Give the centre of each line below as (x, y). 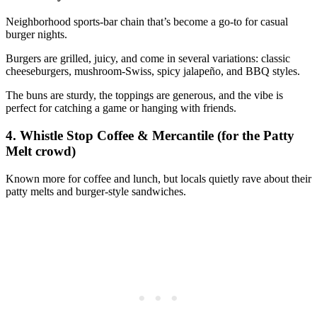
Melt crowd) (41, 151)
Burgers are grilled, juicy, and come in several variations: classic (148, 59)
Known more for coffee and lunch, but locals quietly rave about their (158, 178)
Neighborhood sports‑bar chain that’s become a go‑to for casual (147, 22)
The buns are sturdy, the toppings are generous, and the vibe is (144, 96)
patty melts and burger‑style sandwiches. (96, 191)
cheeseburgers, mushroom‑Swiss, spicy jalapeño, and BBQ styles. (153, 71)
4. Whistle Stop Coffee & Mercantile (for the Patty (150, 135)
